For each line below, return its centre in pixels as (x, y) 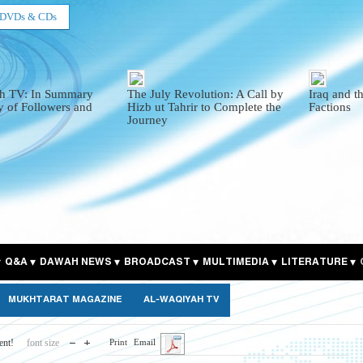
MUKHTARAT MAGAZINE (65, 300)
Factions (330, 107)
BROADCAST (157, 263)
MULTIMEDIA (237, 263)
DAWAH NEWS (76, 263)
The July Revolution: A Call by (205, 94)
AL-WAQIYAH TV (181, 300)
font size (43, 343)
